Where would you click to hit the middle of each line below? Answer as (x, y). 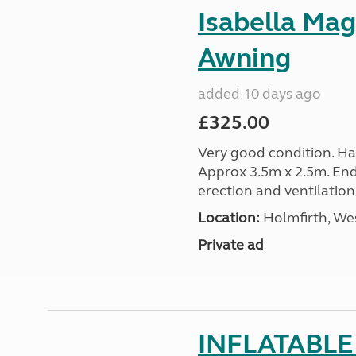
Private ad (230, 245)
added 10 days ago (259, 94)
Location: (228, 218)
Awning (244, 58)
